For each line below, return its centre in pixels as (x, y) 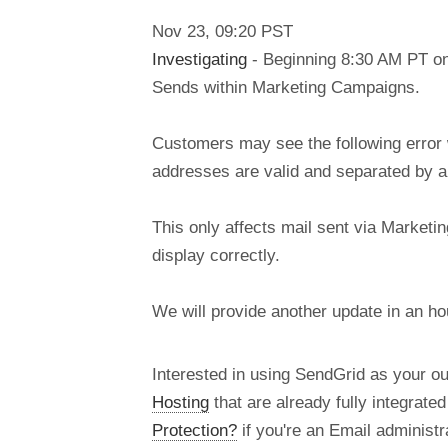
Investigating (199, 59)
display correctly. (216, 255)
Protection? (194, 429)
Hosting (180, 401)
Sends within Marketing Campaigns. (286, 87)
